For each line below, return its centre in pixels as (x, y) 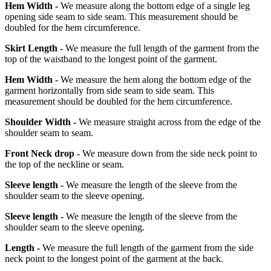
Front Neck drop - (42, 154)
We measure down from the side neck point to (168, 154)
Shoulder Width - (41, 122)
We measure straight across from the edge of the (168, 122)
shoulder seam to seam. (49, 133)
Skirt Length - (34, 48)
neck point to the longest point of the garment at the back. (114, 259)
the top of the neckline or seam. (64, 165)
